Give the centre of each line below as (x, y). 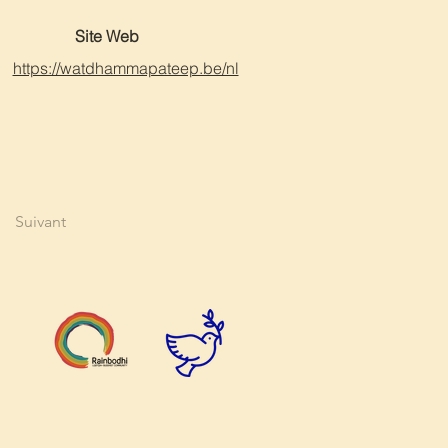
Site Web (107, 36)
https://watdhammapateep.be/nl (125, 68)
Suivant (40, 221)
